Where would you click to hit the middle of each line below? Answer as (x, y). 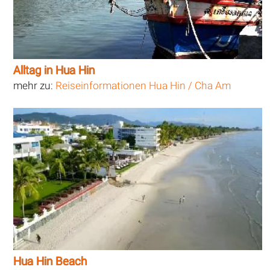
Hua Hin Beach (50, 262)
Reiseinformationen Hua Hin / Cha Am (143, 86)
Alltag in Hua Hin (54, 71)
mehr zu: (35, 86)
